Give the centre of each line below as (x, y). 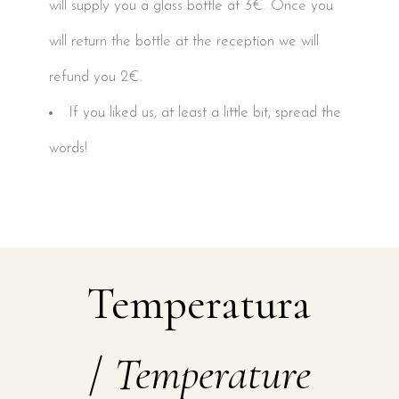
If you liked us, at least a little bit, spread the (205, 113)
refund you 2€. (96, 77)
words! (68, 149)
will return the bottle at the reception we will (184, 42)
